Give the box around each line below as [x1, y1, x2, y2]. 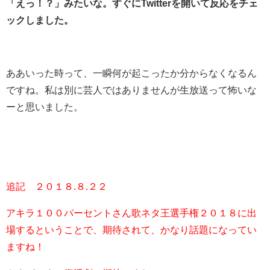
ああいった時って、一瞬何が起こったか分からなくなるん [6, 67, 257, 78]
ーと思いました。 [6, 101, 83, 111]
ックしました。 [6, 14, 74, 25]
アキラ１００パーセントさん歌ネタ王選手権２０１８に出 [6, 207, 257, 218]
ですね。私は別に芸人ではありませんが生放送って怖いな [6, 84, 257, 95]
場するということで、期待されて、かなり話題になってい [6, 224, 257, 234]
